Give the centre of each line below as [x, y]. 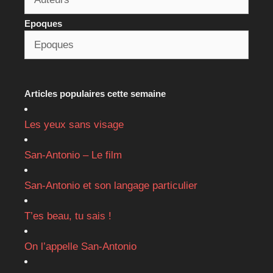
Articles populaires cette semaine [95, 93]
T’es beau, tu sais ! [68, 216]
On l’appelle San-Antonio [80, 246]
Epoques [43, 23]
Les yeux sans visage [74, 124]
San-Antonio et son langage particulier [111, 185]
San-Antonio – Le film [73, 155]
